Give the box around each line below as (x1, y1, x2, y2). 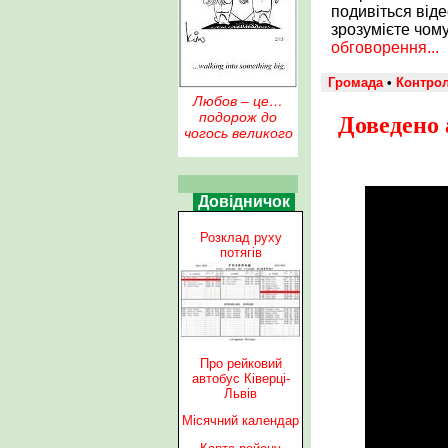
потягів (219, 244, 262, 260)
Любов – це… (193, 93, 283, 109)
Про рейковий (199, 355, 282, 371)
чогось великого (183, 125, 293, 141)
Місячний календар (182, 413, 299, 429)
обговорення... (331, 39, 439, 57)
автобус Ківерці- (191, 370, 290, 386)
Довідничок (198, 193, 290, 210)
